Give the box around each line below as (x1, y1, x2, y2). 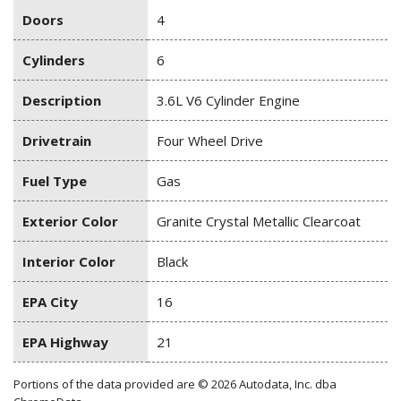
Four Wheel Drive (157, 132, 263, 150)
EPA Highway (22, 333, 108, 352)
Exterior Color (22, 212, 118, 231)
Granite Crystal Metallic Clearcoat (157, 212, 361, 231)
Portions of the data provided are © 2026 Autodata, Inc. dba (13, 376, 337, 393)
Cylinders (22, 51, 85, 70)
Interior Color (22, 252, 115, 271)
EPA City (22, 293, 78, 311)
